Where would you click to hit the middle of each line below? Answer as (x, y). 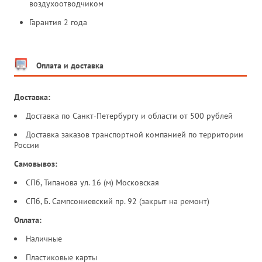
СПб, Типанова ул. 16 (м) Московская (94, 182)
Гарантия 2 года (58, 22)
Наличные (45, 238)
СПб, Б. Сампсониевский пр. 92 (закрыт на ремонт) (118, 201)
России (28, 145)
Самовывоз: (37, 163)
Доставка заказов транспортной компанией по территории (135, 134)
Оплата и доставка (69, 65)
